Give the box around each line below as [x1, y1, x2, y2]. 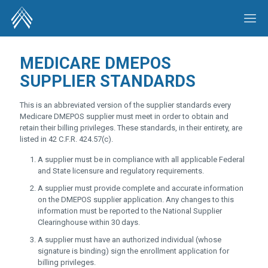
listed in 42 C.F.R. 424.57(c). [20, 135, 113, 144]
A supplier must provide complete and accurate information [38, 184, 243, 193]
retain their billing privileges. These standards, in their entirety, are [20, 123, 242, 132]
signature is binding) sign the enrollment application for [38, 246, 229, 255]
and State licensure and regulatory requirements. [38, 166, 204, 175]
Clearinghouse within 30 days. [38, 218, 140, 227]
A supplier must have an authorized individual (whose [38, 235, 221, 244]
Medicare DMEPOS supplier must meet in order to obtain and [20, 112, 229, 121]
